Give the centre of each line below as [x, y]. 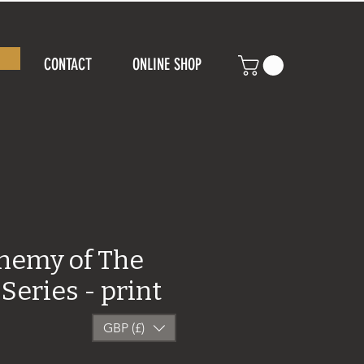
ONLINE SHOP [167, 64]
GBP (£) [124, 327]
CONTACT [68, 64]
